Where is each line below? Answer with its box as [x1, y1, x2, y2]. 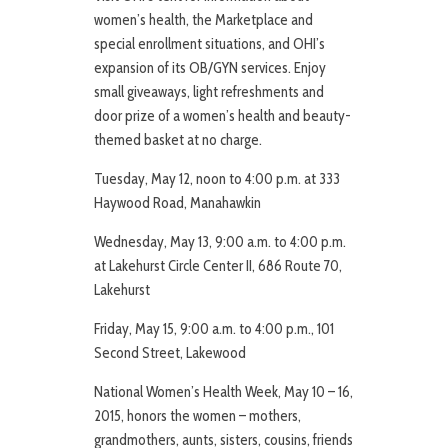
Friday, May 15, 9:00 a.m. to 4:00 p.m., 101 [94, 320, 334, 339]
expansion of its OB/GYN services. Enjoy [94, 59, 326, 78]
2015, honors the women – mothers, [94, 407, 301, 426]
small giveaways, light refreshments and [94, 83, 324, 102]
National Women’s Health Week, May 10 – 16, [94, 383, 353, 402]
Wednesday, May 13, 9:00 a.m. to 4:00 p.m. [94, 233, 346, 252]
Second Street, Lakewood [94, 344, 246, 363]
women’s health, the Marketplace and [94, 11, 313, 30]
